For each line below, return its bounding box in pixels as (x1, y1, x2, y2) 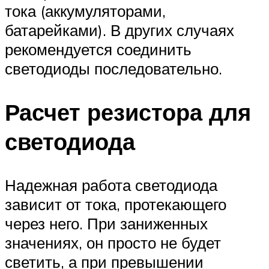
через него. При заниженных (5, 213, 208, 233)
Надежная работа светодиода (5, 175, 217, 195)
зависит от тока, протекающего (5, 194, 226, 214)
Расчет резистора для (5, 97, 251, 127)
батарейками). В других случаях (5, 20, 234, 40)
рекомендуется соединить (5, 40, 192, 59)
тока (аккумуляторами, (5, 1, 166, 21)
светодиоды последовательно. (5, 59, 222, 79)
